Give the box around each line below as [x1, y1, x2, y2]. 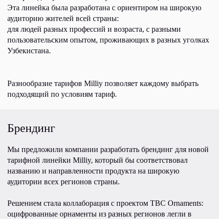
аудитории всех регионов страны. [7, 177, 120, 186]
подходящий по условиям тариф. [7, 90, 117, 98]
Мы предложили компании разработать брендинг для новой [7, 145, 209, 153]
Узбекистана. [7, 46, 51, 55]
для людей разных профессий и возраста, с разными [7, 25, 181, 33]
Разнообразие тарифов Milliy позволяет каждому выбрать [7, 79, 198, 88]
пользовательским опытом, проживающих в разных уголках [7, 36, 209, 44]
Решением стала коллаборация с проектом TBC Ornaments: [7, 199, 203, 207]
